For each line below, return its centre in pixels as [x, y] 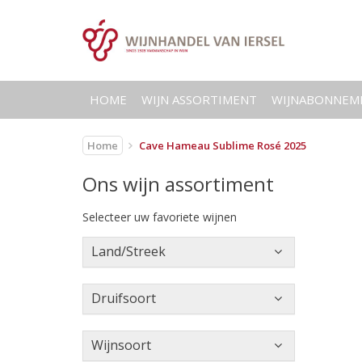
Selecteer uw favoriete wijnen [160, 217]
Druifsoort [124, 298]
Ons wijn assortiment [178, 184]
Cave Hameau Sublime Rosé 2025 [223, 145]
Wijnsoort [121, 345]
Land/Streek [128, 251]
